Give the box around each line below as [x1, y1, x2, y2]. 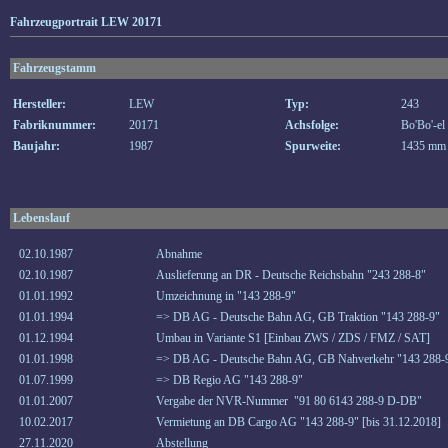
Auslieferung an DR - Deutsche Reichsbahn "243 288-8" [156, 268, 426, 282]
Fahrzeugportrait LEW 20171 [10, 15, 162, 29]
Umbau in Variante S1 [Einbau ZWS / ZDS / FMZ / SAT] [156, 331, 430, 345]
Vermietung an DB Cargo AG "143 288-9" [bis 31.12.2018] [156, 415, 441, 429]
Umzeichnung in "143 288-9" [156, 289, 296, 303]
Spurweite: [285, 139, 341, 153]
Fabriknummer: [13, 118, 96, 132]
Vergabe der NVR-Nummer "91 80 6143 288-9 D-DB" [156, 394, 422, 408]
